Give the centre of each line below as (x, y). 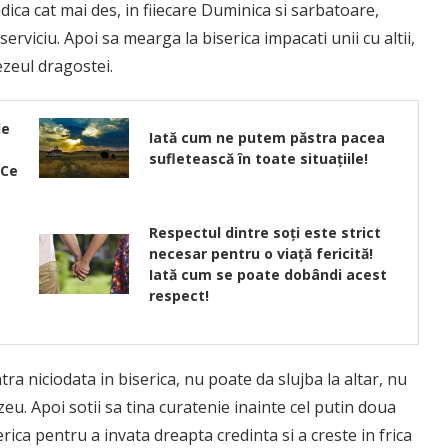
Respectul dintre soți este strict (264, 233)
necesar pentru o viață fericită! (260, 254)
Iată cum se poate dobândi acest (267, 275)
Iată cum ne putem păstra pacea (266, 138)
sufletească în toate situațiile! (258, 159)
